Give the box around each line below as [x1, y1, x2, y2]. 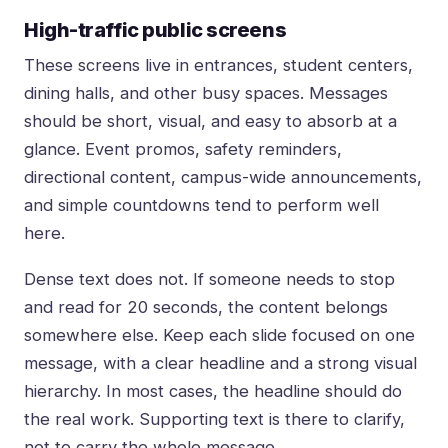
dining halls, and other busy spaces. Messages [24, 83, 388, 104]
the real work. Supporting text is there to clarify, [24, 409, 405, 430]
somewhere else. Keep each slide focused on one [24, 325, 415, 346]
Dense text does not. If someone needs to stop [24, 269, 395, 290]
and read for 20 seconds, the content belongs [24, 297, 388, 318]
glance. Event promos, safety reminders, [24, 139, 342, 160]
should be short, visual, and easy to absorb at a [24, 111, 397, 132]
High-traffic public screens [24, 18, 287, 43]
